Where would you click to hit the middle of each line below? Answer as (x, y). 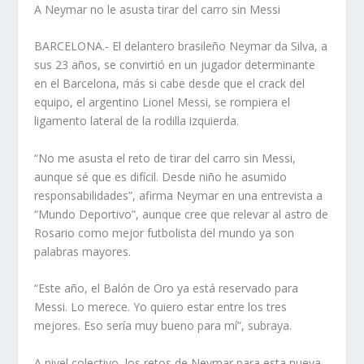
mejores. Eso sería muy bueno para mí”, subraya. (163, 326)
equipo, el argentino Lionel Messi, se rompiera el (162, 102)
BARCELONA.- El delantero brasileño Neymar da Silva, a (181, 46)
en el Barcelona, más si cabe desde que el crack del (170, 84)
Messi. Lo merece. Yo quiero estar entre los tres (161, 307)
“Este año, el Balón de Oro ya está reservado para (167, 288)
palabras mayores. (83, 251)
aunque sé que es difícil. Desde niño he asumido (161, 176)
